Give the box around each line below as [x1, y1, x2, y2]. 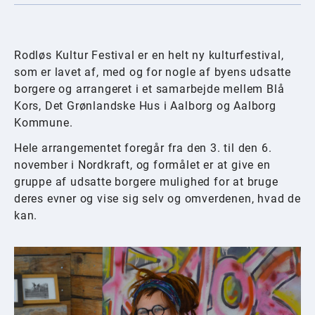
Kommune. [14, 116, 73, 129]
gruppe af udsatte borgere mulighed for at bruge [14, 175, 278, 188]
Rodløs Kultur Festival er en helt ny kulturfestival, [14, 49, 284, 62]
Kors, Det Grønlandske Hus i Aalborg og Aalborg [14, 99, 276, 112]
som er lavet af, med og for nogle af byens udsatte [14, 65, 291, 79]
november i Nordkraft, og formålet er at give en [14, 158, 271, 172]
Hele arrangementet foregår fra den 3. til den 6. [14, 141, 272, 155]
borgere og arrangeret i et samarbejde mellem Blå [14, 82, 285, 96]
